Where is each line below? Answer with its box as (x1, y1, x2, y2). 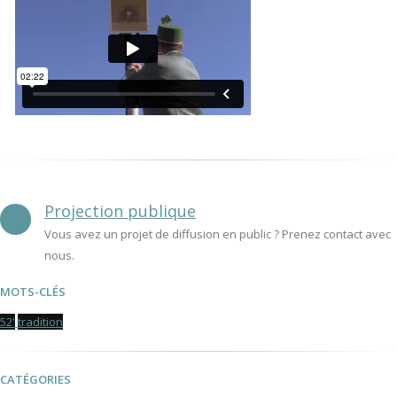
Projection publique (44, 200, 196, 222)
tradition (18, 314, 63, 330)
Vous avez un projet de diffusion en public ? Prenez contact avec (44, 226, 391, 242)
